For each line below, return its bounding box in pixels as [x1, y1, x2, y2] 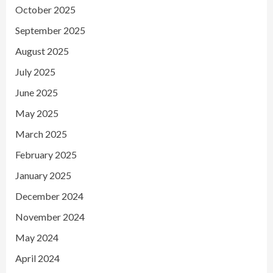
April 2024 [15, 252, 60, 264]
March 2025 [15, 127, 67, 140]
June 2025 [15, 86, 58, 98]
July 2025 [15, 65, 55, 77]
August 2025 [15, 44, 69, 57]
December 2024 [15, 190, 83, 202]
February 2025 [15, 148, 77, 160]
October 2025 [15, 3, 76, 15]
